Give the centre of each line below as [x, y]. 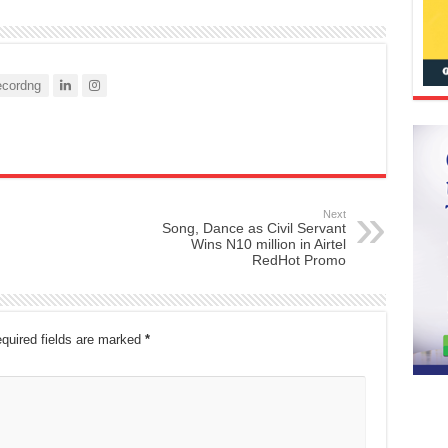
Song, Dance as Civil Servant [253, 227]
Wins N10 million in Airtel [268, 243]
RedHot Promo [298, 259]
